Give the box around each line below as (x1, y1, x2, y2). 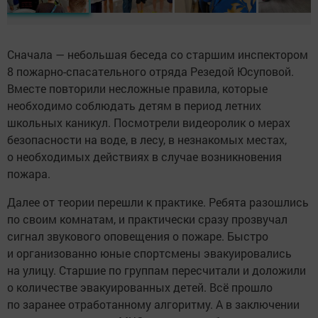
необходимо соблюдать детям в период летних (7, 97, 261, 113)
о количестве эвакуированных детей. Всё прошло (7, 279, 273, 295)
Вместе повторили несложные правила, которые (7, 80, 268, 96)
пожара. (7, 165, 53, 181)
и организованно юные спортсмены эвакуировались (7, 245, 292, 261)
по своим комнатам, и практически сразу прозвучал (7, 211, 287, 226)
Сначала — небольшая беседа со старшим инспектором (7, 46, 308, 62)
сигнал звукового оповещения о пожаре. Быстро (7, 228, 268, 243)
